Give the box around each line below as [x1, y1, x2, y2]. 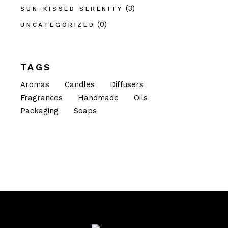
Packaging [20, 106, 59, 116]
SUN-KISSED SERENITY [20, 5, 123, 13]
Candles [65, 80, 95, 90]
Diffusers [110, 80, 144, 90]
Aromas [20, 80, 50, 90]
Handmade [78, 93, 119, 103]
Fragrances [20, 93, 63, 103]
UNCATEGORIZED [20, 21, 95, 29]
